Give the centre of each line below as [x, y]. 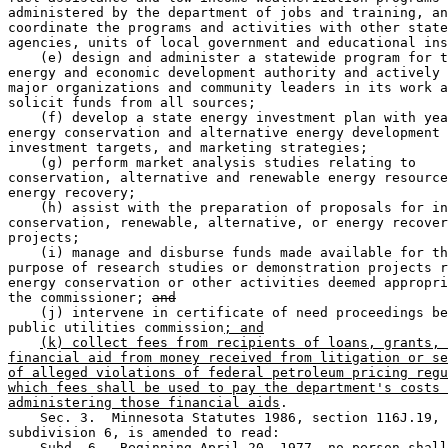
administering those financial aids [144, 403]
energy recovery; [80, 193]
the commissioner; [80, 298]
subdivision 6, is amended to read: [152, 433]
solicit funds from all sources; [140, 103]
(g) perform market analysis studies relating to [216, 163]
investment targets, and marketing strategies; [196, 148]
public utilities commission [116, 328]
